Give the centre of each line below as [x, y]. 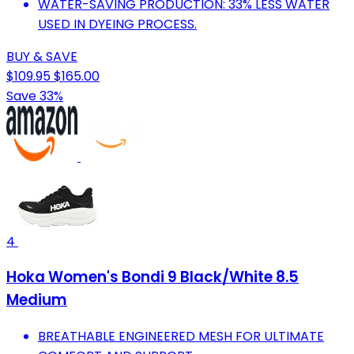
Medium [37, 300]
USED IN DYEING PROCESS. [117, 24]
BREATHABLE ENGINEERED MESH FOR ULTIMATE [181, 337]
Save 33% [35, 96]
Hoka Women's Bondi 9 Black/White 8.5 [153, 277]
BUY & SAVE [42, 56]
